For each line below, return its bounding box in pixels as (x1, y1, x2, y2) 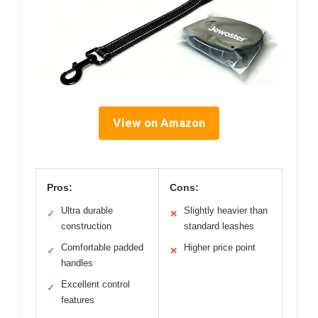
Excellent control (61, 278, 130, 290)
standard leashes (184, 220, 254, 231)
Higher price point (184, 241, 256, 253)
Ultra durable (61, 204, 113, 216)
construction (61, 220, 111, 231)
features (61, 294, 94, 305)
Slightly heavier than (184, 204, 268, 216)
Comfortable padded (61, 241, 143, 253)
